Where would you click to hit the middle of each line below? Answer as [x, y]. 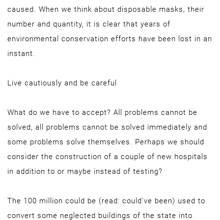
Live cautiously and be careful [62, 83]
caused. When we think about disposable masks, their [106, 9]
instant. [21, 54]
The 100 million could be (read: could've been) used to [106, 201]
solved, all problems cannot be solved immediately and [107, 127]
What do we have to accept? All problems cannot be [102, 112]
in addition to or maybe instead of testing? [85, 171]
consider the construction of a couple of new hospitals [108, 157]
